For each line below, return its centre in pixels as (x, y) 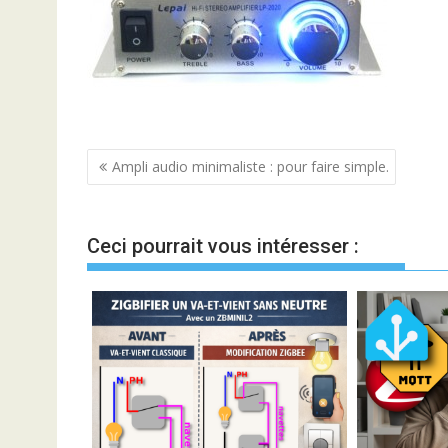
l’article (135, 231)
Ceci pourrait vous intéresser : (223, 246)
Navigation (157, 165)
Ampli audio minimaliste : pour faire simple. (250, 167)
